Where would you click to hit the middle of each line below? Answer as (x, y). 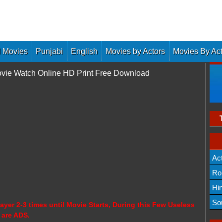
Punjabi (49, 51)
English (84, 51)
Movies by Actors (135, 51)
